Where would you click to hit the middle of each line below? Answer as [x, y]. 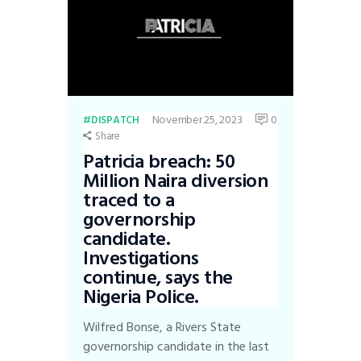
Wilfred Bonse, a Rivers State [162, 327]
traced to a [129, 200]
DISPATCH [115, 120]
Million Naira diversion [176, 180]
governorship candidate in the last [176, 346]
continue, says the [158, 277]
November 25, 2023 [197, 120]
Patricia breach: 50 [159, 161]
